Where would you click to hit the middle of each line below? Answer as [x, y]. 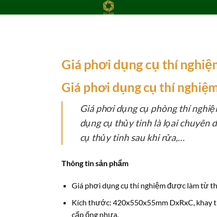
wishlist [28, 93]
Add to [28, 84]
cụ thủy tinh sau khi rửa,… [132, 138]
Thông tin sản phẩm [95, 163]
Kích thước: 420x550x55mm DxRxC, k [136, 202]
